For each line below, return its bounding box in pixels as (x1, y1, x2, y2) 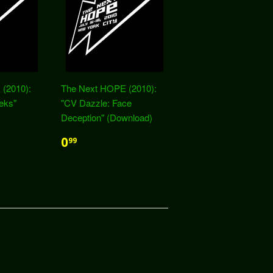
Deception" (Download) (61, 111, 152, 124)
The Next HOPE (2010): (61, 82, 157, 94)
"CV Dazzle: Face (61, 96, 132, 109)
